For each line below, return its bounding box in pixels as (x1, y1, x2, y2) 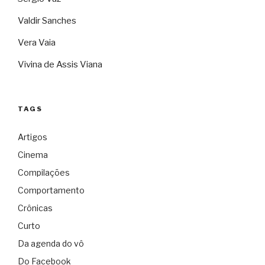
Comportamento (18, 185, 85, 196)
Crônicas (18, 203, 53, 214)
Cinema (18, 150, 48, 160)
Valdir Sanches (18, 15, 76, 26)
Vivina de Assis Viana (18, 59, 102, 70)
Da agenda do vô (18, 238, 84, 249)
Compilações (18, 167, 70, 178)
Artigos (18, 132, 47, 143)
